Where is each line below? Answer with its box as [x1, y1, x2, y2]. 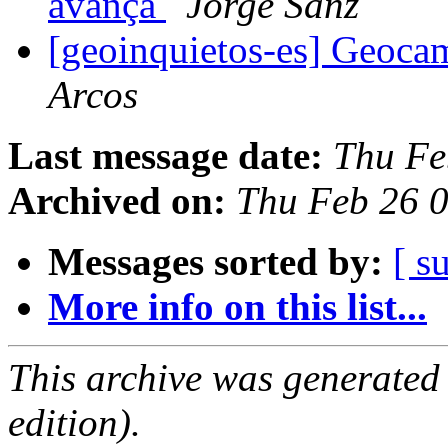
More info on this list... [48, 285, 427, 329]
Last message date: [8, 134, 323, 178]
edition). [8, 401, 141, 445]
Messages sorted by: [48, 240, 383, 284]
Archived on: [8, 179, 226, 223]
